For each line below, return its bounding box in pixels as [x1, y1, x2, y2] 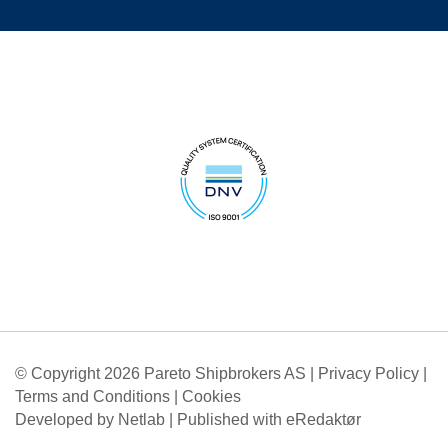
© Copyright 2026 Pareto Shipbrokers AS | [15, 365, 318, 383]
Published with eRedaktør [177, 411, 361, 429]
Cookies [182, 388, 241, 406]
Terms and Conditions [15, 388, 170, 406]
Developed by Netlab [15, 411, 165, 429]
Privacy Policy [318, 365, 419, 383]
